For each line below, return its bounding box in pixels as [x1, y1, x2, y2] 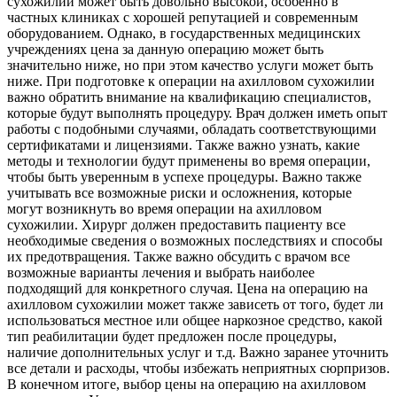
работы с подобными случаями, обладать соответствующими [7, 121, 377, 137]
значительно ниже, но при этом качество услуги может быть [7, 58, 373, 74]
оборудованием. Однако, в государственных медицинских [7, 26, 361, 42]
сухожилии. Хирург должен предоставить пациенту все [7, 217, 346, 233]
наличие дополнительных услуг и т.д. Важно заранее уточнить [7, 345, 388, 361]
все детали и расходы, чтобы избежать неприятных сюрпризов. [7, 361, 390, 377]
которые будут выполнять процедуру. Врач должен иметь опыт [7, 105, 387, 121]
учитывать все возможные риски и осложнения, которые [7, 185, 352, 201]
